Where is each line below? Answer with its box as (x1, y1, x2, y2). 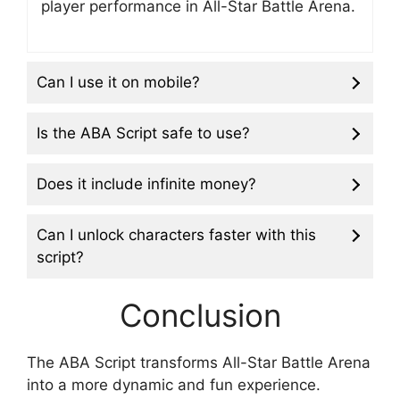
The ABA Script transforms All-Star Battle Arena (27, 354, 371, 372)
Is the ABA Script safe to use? (37, 124, 250, 143)
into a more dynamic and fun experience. (27, 376, 321, 395)
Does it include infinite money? (37, 175, 256, 194)
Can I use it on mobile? (37, 73, 200, 92)
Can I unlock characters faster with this (37, 226, 316, 245)
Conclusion (119, 296, 281, 335)
